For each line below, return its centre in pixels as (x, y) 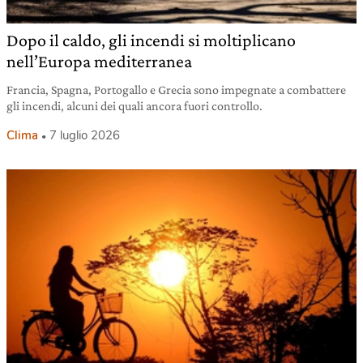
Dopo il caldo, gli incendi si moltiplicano (151, 40)
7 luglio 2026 (85, 135)
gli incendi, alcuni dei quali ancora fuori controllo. (135, 105)
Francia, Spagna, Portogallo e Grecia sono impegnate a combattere (176, 89)
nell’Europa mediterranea (99, 61)
